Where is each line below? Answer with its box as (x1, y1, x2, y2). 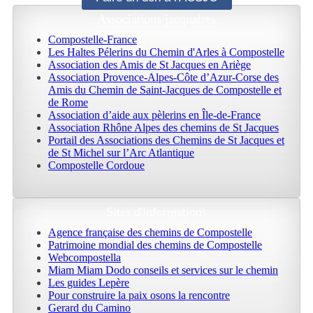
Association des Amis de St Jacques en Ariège (48, 59, 251, 71)
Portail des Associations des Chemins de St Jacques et (48, 134, 284, 147)
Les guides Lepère (48, 277, 129, 289)
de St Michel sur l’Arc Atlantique (48, 147, 194, 159)
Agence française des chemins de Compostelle (48, 226, 252, 239)
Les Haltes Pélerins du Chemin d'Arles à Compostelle (48, 46, 284, 59)
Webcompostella (48, 252, 121, 264)
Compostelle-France (48, 34, 137, 46)
